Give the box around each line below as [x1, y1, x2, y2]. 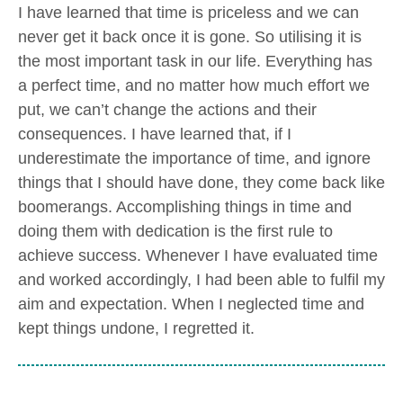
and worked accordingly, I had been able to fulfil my [18, 271, 385, 290]
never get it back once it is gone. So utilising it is [18, 28, 362, 47]
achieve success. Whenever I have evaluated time [18, 246, 378, 265]
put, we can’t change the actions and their [18, 101, 317, 120]
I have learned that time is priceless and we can [18, 4, 359, 22]
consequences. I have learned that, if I [18, 125, 291, 144]
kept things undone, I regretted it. [18, 319, 255, 338]
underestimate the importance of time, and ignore [18, 149, 371, 168]
